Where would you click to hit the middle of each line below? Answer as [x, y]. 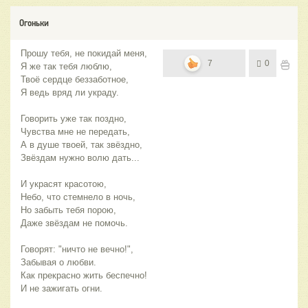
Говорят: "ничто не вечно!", [77, 250]
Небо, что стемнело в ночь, [78, 197]
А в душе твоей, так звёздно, [81, 145]
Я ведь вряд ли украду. [70, 93]
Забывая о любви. [58, 263]
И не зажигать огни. [62, 289]
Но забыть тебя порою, [68, 210]
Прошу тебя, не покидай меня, [84, 54]
